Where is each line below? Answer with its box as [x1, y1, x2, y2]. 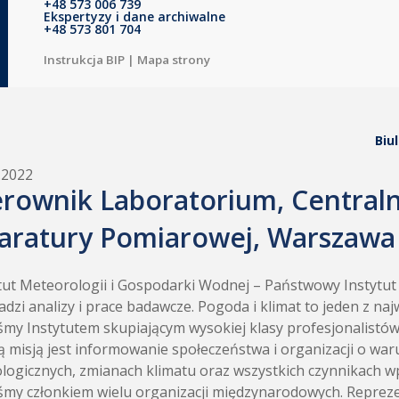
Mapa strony [137, 52, 210, 68]
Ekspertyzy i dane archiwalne [44, 8, 225, 25]
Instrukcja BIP [44, 52, 125, 68]
